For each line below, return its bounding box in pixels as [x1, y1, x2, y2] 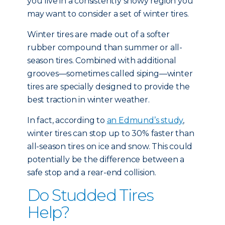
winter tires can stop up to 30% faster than [27, 129, 194, 138]
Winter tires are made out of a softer [27, 30, 170, 39]
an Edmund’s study [106, 116, 183, 125]
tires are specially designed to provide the [27, 82, 190, 91]
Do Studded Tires [27, 185, 154, 205]
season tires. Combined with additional [27, 56, 176, 65]
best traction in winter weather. [27, 95, 150, 104]
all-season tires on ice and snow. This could [27, 142, 193, 151]
